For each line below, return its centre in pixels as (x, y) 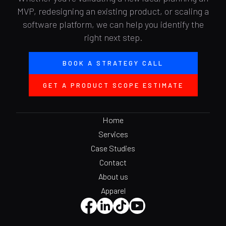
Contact (113, 162)
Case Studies (113, 148)
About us (113, 176)
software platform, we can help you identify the (113, 24)
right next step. (113, 37)
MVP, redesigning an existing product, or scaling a (113, 11)
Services (113, 134)
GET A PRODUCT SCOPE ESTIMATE (113, 85)
